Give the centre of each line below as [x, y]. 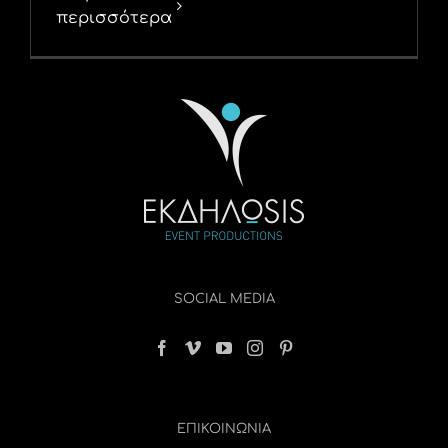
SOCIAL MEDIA [224, 299]
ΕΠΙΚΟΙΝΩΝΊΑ [224, 429]
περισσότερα [114, 18]
